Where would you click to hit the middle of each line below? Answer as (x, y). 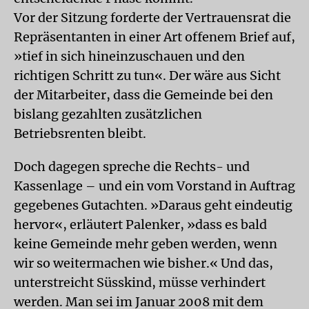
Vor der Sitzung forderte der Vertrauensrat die (152, 18)
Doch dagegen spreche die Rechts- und (132, 167)
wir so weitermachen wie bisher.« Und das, (143, 263)
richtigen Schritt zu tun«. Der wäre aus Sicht (147, 76)
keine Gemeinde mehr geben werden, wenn (146, 244)
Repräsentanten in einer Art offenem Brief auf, (154, 37)
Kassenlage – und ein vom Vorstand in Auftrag (154, 186)
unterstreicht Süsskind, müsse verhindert (140, 282)
